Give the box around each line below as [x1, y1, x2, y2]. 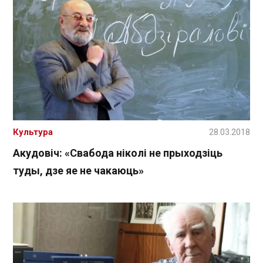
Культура [13, 127, 53, 138]
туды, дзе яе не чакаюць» [13, 164, 144, 177]
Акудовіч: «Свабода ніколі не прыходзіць [13, 147, 222, 160]
